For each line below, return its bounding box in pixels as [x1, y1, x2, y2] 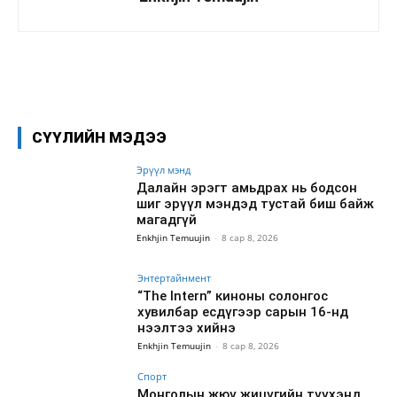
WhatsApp [261, 68, 309, 82]
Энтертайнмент [137, 270, 212, 284]
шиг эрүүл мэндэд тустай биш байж [136, 195, 375, 212]
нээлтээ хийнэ [137, 319, 237, 336]
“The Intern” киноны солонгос [137, 287, 329, 304]
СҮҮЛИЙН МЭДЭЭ [32, 128, 167, 146]
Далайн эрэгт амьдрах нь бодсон [136, 179, 358, 196]
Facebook [72, 68, 117, 82]
